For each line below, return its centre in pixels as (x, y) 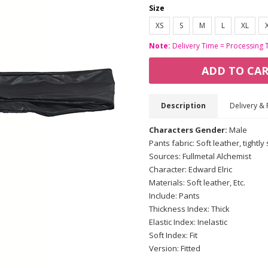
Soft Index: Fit (173, 235)
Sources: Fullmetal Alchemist (200, 156)
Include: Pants (174, 196)
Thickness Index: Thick (189, 209)
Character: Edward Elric (191, 169)
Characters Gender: (188, 130)
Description (183, 106)
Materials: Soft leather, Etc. (197, 182)
